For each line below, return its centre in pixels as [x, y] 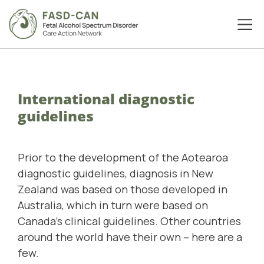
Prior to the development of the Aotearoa [123, 158]
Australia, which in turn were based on [113, 205]
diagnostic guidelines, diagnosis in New [115, 174]
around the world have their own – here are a [130, 237]
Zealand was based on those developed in [123, 189]
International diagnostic [106, 99]
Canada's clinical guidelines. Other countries [129, 221]
